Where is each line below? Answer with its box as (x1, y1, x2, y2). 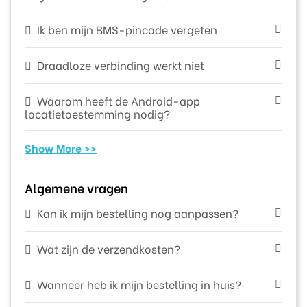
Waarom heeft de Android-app (36, 92, 200, 108)
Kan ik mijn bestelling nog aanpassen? (36, 204, 238, 221)
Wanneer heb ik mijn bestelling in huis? (36, 275, 241, 292)
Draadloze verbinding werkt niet (36, 56, 204, 73)
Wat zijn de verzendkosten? (36, 240, 180, 256)
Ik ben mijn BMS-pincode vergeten (36, 21, 217, 37)
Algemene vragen (25, 177, 128, 197)
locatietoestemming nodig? (25, 105, 170, 121)
